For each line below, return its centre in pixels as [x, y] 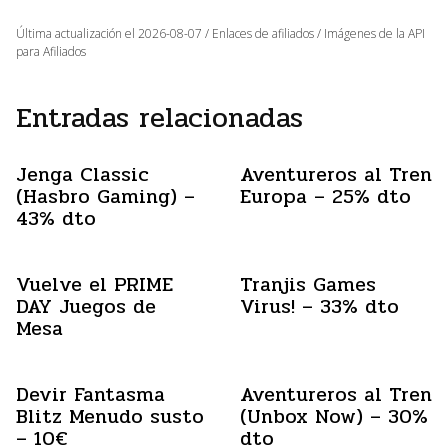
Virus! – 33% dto [319, 306]
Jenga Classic [82, 174]
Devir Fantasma [90, 394]
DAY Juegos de [86, 306]
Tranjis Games [308, 284]
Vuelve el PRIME [94, 284]
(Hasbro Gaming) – [105, 196]
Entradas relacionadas [159, 118]
